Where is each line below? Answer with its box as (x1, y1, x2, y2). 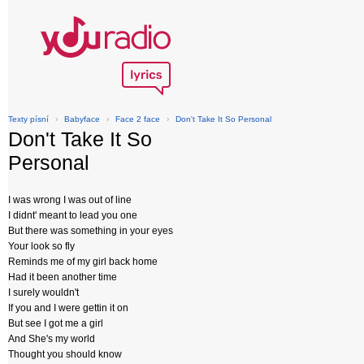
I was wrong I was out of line (8, 194, 132, 206)
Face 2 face (115, 115, 160, 123)
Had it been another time (8, 271, 117, 283)
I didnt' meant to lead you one (8, 210, 137, 221)
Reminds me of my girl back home (8, 256, 158, 267)
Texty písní (8, 115, 49, 123)
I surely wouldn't (8, 287, 79, 298)
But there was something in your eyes (8, 225, 173, 236)
